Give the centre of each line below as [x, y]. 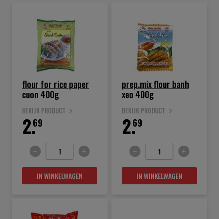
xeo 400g [138, 94]
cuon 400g [41, 94]
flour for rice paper [55, 84]
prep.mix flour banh [155, 84]
